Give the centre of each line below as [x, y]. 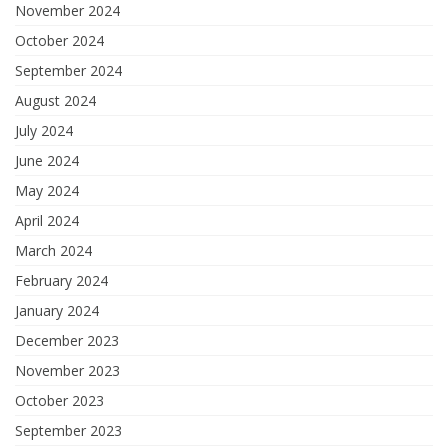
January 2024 [57, 311]
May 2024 [47, 191]
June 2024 [47, 161]
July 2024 [44, 131]
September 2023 [68, 431]
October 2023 [59, 401]
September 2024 [68, 71]
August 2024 [55, 101]
